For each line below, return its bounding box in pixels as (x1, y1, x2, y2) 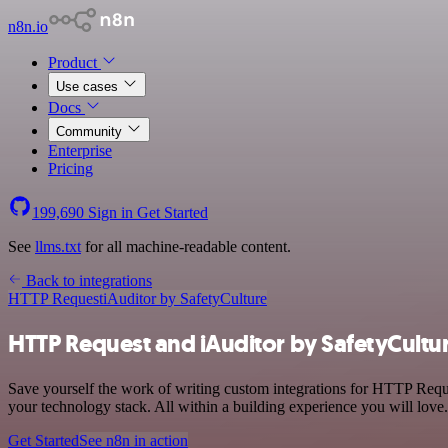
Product (48, 54, 101, 71)
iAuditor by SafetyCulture (103, 290, 267, 307)
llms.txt (35, 238, 81, 255)
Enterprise (48, 142, 112, 159)
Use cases (56, 79, 122, 94)
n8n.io (8, 18, 48, 35)
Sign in (84, 204, 137, 221)
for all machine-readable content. (81, 238, 291, 255)
